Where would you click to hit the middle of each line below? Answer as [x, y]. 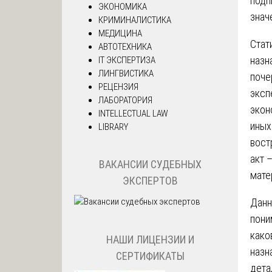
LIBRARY [113, 127]
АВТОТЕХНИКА [125, 46]
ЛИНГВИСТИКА [126, 73]
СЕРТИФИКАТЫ [150, 256]
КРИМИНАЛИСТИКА [135, 20]
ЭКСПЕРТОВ [150, 181]
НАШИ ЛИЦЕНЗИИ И [150, 239]
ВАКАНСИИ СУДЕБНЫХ [150, 165]
